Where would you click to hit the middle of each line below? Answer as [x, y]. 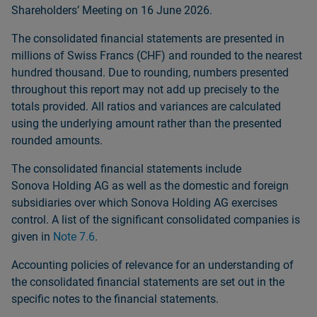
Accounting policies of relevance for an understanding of [152, 265]
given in [32, 237]
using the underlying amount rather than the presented [146, 123]
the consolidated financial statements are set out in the [148, 282]
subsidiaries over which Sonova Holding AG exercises [144, 203]
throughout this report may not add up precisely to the [145, 90]
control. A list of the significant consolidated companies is [156, 220]
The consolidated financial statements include [126, 169]
